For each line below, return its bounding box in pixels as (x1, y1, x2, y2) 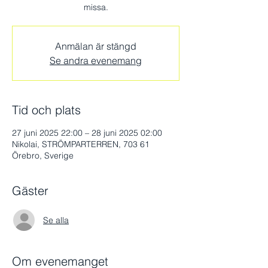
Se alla (43, 214, 69, 226)
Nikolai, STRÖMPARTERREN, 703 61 (12, 139, 150, 150)
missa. (83, 2, 108, 13)
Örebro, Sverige (12, 150, 74, 161)
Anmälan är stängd (55, 40, 136, 52)
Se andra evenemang (50, 54, 142, 66)
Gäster (12, 183, 48, 198)
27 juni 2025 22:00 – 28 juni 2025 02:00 (12, 127, 162, 138)
